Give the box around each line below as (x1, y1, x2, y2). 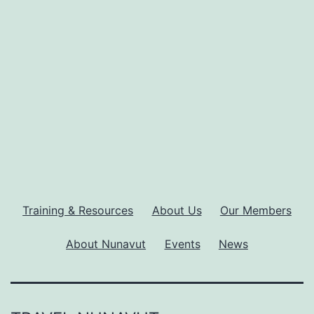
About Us (151, 203, 202, 217)
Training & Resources (22, 203, 134, 217)
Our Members (219, 203, 292, 217)
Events (164, 236, 200, 251)
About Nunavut (66, 236, 146, 251)
